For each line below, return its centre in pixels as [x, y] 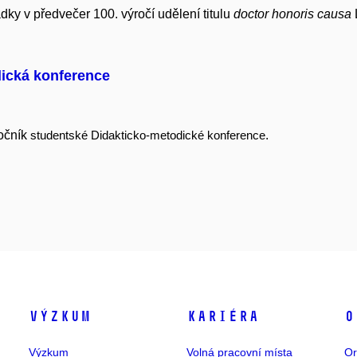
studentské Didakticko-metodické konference [148, 136]
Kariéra [222, 317]
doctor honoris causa [292, 14]
